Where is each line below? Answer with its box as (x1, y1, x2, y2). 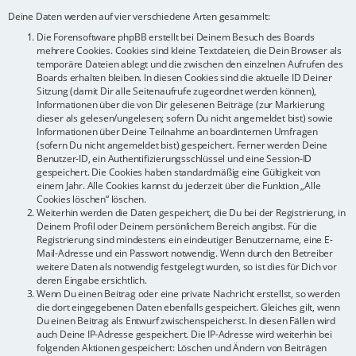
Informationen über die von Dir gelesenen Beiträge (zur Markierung (37, 98, 325, 112)
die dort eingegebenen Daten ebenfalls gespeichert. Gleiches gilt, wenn (37, 300, 340, 315)
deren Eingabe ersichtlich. (37, 273, 147, 288)
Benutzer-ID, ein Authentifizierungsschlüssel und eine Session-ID (37, 152, 312, 166)
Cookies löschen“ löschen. (37, 192, 147, 207)
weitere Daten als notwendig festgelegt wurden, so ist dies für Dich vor (37, 260, 337, 274)
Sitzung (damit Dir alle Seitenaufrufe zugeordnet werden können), (37, 84, 317, 99)
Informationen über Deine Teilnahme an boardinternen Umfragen (37, 125, 318, 139)
